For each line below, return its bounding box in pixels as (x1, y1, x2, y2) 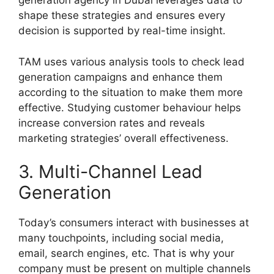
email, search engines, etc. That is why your (18, 247, 234, 259)
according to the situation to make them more (18, 86, 243, 98)
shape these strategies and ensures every (18, 9, 225, 21)
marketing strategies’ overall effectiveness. (18, 131, 229, 144)
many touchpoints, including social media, (18, 232, 224, 244)
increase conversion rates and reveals (18, 116, 205, 129)
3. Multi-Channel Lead (18, 161, 202, 182)
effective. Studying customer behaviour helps (18, 101, 241, 114)
